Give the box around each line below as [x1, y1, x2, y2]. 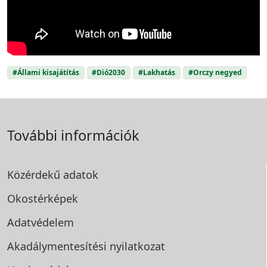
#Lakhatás [138, 67, 175, 78]
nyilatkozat [110, 239, 165, 254]
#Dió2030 [92, 67, 126, 78]
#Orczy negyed [188, 67, 242, 78]
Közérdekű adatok [7, 167, 98, 182]
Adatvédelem [7, 215, 74, 230]
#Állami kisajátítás [12, 67, 79, 78]
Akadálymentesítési [7, 239, 110, 254]
